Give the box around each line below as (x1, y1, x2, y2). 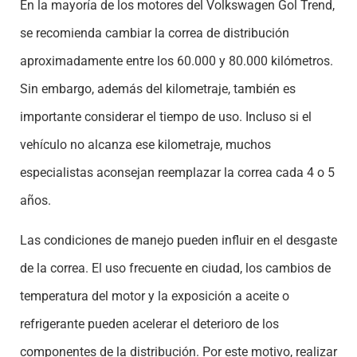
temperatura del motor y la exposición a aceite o (20, 288, 289, 304)
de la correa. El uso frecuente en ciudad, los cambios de (20, 260, 331, 276)
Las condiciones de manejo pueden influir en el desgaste (20, 232, 337, 248)
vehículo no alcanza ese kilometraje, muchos (20, 137, 271, 153)
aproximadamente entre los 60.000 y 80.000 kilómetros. (20, 53, 333, 69)
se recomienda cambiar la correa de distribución (20, 25, 289, 41)
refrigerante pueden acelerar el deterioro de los (20, 316, 279, 331)
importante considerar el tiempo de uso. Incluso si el (20, 109, 312, 125)
